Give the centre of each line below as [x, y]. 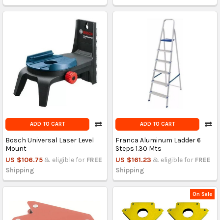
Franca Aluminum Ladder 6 [158, 140]
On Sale [203, 194]
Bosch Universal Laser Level [49, 140]
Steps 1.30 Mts [138, 149]
